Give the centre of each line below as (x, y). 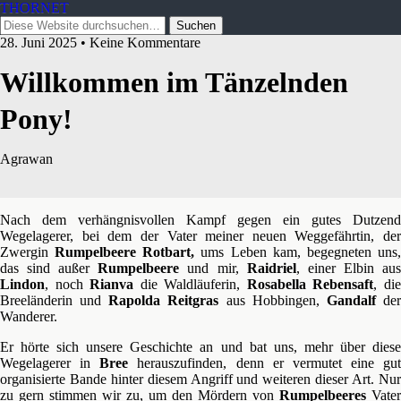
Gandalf (351, 300)
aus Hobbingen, (273, 300)
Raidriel (271, 268)
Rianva (112, 284)
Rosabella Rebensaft (310, 284)
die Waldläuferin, (190, 284)
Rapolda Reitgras (164, 300)
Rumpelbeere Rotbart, (125, 252)
